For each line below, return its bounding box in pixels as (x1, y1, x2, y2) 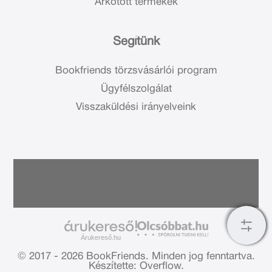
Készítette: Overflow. (88, 261, 184, 271)
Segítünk (112, 36, 160, 47)
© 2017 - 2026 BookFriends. (17, 251, 149, 261)
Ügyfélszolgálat (100, 84, 172, 93)
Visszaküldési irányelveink (76, 102, 196, 112)
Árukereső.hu (80, 233, 121, 241)
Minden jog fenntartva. (151, 251, 255, 261)
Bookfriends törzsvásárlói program (55, 66, 217, 75)
